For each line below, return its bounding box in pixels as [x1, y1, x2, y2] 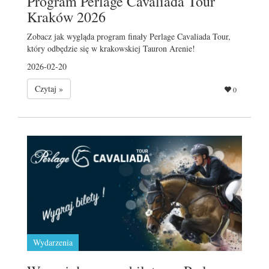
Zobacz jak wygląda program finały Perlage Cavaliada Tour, [27, 30, 231, 42]
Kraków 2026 [27, 7, 106, 26]
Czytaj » [35, 82, 63, 94]
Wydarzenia [33, 236, 73, 248]
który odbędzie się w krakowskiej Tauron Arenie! [27, 42, 195, 54]
